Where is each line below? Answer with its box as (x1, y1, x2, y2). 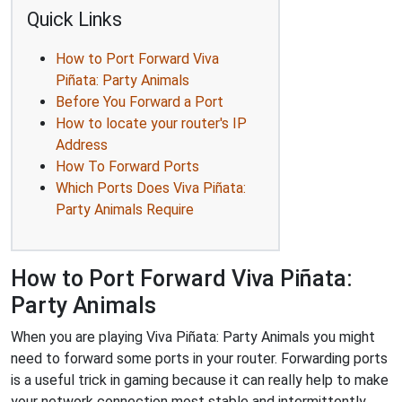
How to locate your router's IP (56, 114, 247, 132)
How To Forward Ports (56, 157, 199, 175)
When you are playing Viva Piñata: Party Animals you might (11, 328, 375, 345)
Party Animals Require (56, 200, 194, 218)
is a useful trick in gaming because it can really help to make (11, 371, 389, 389)
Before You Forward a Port (56, 92, 223, 110)
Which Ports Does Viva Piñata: (56, 179, 246, 197)
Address (56, 135, 108, 153)
